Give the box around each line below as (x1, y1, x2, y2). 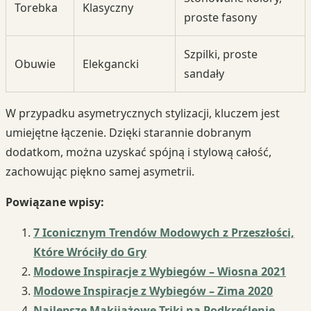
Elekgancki (83, 56, 139, 72)
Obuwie (15, 56, 56, 72)
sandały (184, 66, 224, 82)
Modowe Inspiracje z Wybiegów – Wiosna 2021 (33, 264, 286, 280)
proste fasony (184, 10, 257, 26)
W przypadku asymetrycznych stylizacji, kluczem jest (6, 106, 280, 121)
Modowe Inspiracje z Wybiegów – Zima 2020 (33, 283, 273, 299)
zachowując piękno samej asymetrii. (6, 164, 194, 180)
